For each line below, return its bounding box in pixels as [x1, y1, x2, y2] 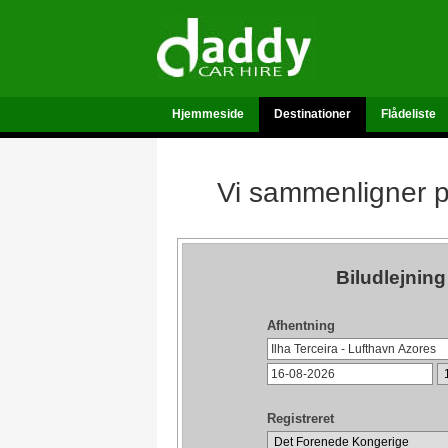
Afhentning [267, 318, 335, 333]
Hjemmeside [172, 107, 244, 121]
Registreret [267, 411, 334, 426]
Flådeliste [381, 107, 436, 121]
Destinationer [274, 107, 351, 121]
